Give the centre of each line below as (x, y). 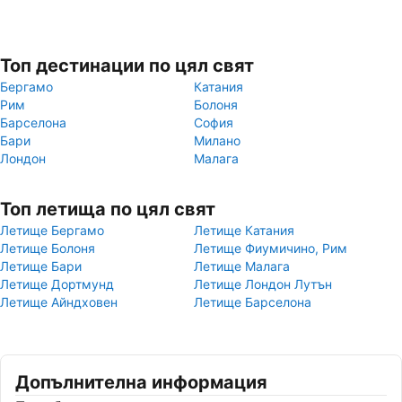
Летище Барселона (253, 302)
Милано (217, 140)
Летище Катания (244, 230)
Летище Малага (242, 266)
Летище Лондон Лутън (263, 284)
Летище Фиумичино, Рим (271, 248)
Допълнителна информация (141, 382)
